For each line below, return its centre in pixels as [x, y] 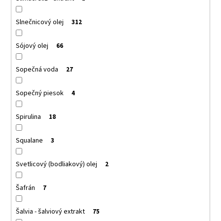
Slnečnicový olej [39, 22]
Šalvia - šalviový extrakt [50, 211]
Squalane [29, 140]
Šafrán [25, 188]
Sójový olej [32, 46]
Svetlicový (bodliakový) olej [56, 164]
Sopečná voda [37, 69]
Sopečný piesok [39, 93]
